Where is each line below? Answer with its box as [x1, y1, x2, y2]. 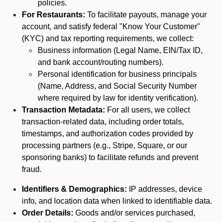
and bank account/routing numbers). [38, 58, 164, 66]
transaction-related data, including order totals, [22, 117, 184, 126]
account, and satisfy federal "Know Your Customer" [22, 22, 200, 31]
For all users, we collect [107, 106, 190, 114]
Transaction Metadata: [22, 106, 107, 114]
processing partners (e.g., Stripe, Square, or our [22, 141, 187, 150]
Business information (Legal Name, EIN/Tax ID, [38, 46, 203, 55]
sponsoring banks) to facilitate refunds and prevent [22, 153, 198, 162]
